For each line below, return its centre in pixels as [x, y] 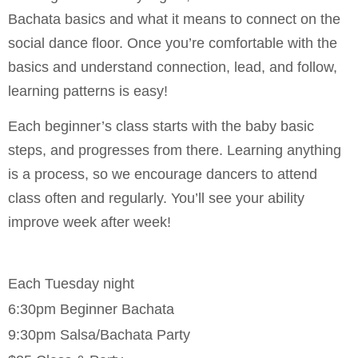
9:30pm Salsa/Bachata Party [99, 334]
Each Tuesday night [71, 283]
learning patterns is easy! [88, 91]
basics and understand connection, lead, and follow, [173, 68]
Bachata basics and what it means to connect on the [174, 20]
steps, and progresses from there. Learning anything [175, 151]
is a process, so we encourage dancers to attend [163, 175]
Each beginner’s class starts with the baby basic [161, 127]
